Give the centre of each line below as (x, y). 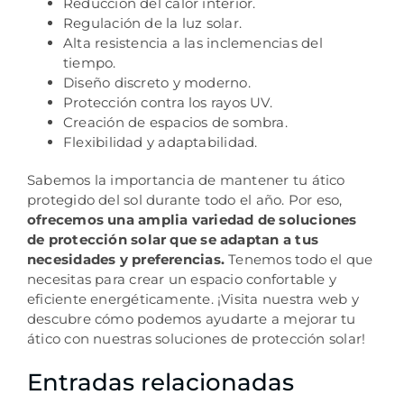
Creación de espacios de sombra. (175, 122)
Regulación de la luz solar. (152, 23)
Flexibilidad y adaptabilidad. (160, 142)
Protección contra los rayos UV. (167, 102)
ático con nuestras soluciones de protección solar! (196, 338)
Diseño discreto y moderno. (156, 82)
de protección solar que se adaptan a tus (172, 239)
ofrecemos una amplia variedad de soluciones (192, 219)
